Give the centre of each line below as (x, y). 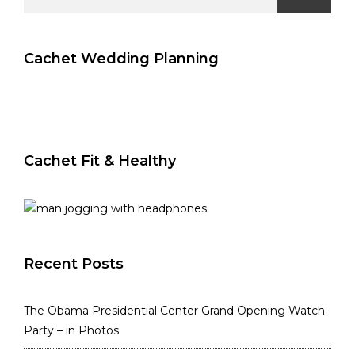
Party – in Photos (71, 330)
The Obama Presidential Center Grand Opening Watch (174, 310)
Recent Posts (74, 263)
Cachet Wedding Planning (121, 59)
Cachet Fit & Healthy (100, 161)
